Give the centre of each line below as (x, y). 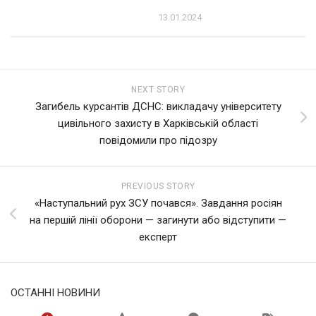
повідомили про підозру (158, 140)
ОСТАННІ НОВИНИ (55, 292)
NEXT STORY (158, 89)
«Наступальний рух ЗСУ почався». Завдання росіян (158, 203)
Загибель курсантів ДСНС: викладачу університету (158, 106)
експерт (158, 237)
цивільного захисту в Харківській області (158, 123)
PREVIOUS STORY (158, 186)
